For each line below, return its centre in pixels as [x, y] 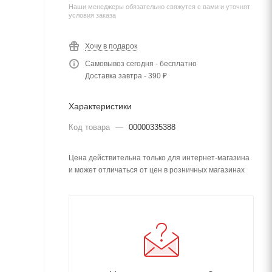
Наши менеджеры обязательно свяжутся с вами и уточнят [159, 7]
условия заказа [92, 15]
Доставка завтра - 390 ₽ [126, 76]
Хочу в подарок [111, 46]
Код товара [90, 127]
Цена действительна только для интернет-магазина [159, 158]
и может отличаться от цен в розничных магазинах [157, 170]
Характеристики [100, 106]
